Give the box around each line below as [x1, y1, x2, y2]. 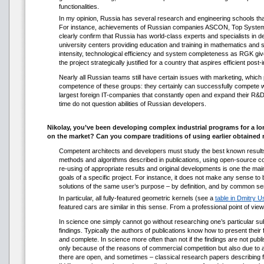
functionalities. [58, 3, 99, 10]
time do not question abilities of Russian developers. [58, 100, 206, 107]
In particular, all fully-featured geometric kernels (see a [58, 194, 215, 202]
